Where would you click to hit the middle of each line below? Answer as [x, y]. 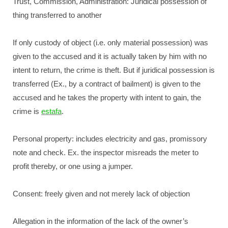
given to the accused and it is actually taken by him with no [110, 56]
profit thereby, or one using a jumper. [73, 166]
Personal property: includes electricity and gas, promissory [110, 139]
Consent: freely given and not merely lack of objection [101, 194]
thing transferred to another [57, 15]
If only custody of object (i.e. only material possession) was [110, 42]
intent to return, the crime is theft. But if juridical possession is [114, 70]
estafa [51, 111]
